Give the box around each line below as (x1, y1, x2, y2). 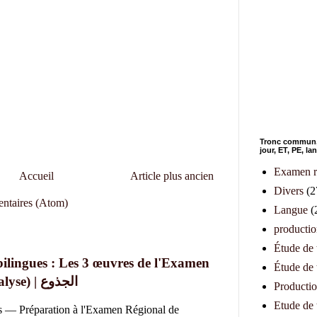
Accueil (19, 170, 54, 183)
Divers (274, 184, 304, 197)
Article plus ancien (130, 170, 214, 183)
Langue (274, 203, 308, 216)
